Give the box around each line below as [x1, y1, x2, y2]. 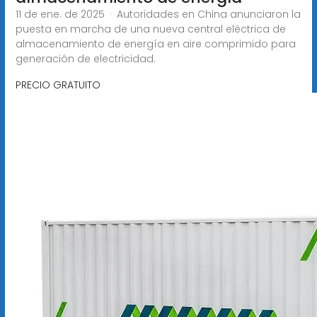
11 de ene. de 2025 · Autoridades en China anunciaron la [15, 6, 301, 21]
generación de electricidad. [15, 51, 156, 66]
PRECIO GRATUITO [15, 77, 100, 92]
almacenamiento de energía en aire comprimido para [15, 36, 296, 51]
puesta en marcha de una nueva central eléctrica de [15, 21, 286, 36]
